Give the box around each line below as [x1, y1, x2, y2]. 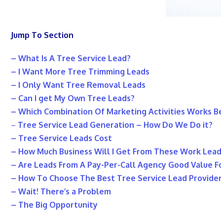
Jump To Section [11, 30, 74, 40]
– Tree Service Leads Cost [11, 133, 112, 144]
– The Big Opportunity [11, 200, 98, 210]
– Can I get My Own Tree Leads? [11, 93, 135, 104]
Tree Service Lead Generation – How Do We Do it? [18, 120, 213, 130]
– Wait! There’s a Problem [11, 186, 111, 197]
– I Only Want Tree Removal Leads [11, 80, 146, 90]
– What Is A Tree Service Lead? [11, 53, 131, 64]
